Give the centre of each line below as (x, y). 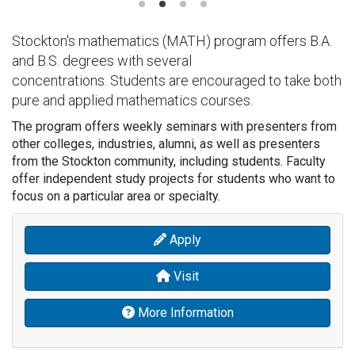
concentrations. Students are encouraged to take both (177, 81)
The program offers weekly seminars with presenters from (174, 127)
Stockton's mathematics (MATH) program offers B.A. (172, 41)
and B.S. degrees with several (102, 61)
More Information (184, 313)
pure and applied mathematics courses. (132, 101)
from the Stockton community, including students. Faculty (169, 162)
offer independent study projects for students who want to (174, 179)
